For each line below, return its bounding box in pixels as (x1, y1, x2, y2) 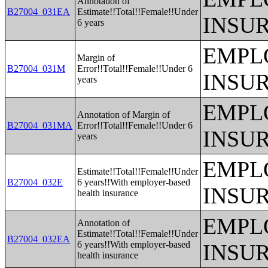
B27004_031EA (7, 7, 71, 17)
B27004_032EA (7, 234, 71, 244)
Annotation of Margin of (77, 109, 170, 120)
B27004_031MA (7, 120, 73, 130)
